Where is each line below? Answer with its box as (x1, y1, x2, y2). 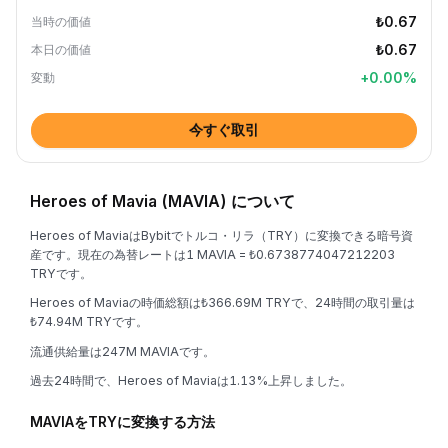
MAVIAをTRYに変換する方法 (30, 413, 215, 430)
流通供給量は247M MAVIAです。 (30, 343, 215, 359)
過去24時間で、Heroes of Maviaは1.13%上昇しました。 (30, 373, 352, 388)
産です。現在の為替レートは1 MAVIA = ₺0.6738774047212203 (30, 246, 395, 262)
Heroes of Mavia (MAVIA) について (30, 191, 295, 211)
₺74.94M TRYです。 (30, 314, 148, 329)
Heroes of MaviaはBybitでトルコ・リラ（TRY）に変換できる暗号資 (30, 227, 413, 243)
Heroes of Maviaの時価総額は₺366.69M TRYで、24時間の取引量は (30, 295, 415, 310)
